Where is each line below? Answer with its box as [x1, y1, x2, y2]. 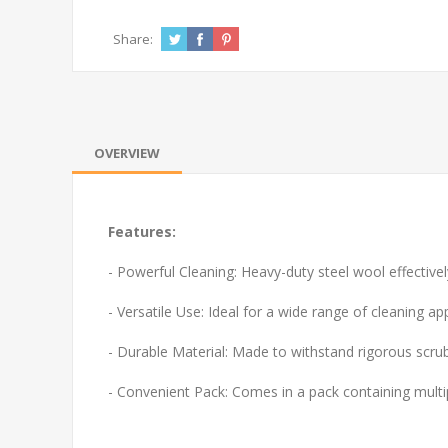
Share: [113, 29, 153, 48]
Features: [108, 221, 176, 241]
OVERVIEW [94, 143, 160, 162]
